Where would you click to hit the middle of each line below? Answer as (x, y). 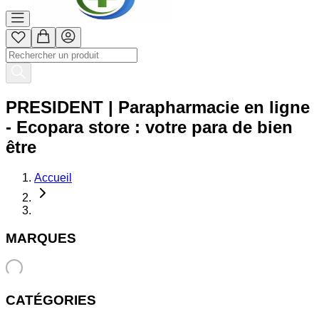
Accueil (53, 177)
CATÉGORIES (51, 300)
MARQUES (41, 238)
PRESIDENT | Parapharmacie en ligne (158, 107)
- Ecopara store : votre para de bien (149, 127)
